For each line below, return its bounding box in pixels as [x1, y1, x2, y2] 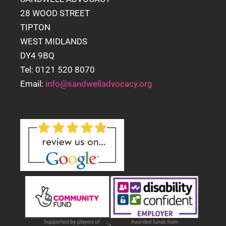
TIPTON [20, 22, 50, 32]
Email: [20, 78, 45, 89]
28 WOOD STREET [20, 8, 90, 18]
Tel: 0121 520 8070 [20, 64, 95, 75]
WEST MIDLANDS [20, 36, 87, 46]
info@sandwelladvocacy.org [45, 78, 152, 89]
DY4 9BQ [20, 50, 54, 61]
